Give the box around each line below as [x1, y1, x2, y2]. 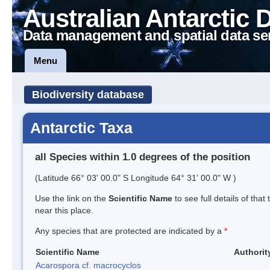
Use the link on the [35, 193, 108, 203]
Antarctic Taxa [30, 119, 133, 136]
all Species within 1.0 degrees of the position [35, 151, 250, 163]
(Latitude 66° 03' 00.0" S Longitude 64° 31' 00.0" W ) [35, 172, 236, 183]
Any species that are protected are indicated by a [35, 225, 224, 236]
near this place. [35, 205, 93, 215]
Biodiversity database [32, 89, 144, 101]
